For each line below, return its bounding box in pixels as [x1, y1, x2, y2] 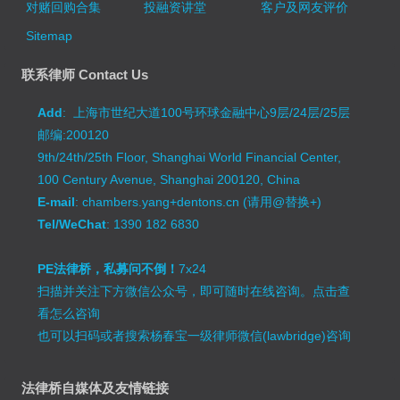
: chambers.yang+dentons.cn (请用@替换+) [75, 195, 322, 210]
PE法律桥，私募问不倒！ [37, 262, 179, 277]
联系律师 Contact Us [21, 67, 149, 83]
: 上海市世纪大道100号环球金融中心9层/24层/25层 [62, 105, 351, 121]
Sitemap [26, 29, 73, 44]
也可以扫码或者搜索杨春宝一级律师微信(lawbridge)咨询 [37, 329, 352, 344]
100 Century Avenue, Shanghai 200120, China [37, 172, 301, 187]
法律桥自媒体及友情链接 [21, 380, 170, 396]
